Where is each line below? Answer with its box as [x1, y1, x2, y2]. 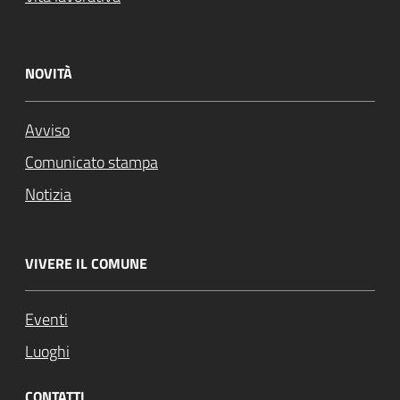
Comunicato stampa [25, 149, 158, 174]
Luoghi [25, 338, 70, 363]
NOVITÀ [25, 62, 72, 85]
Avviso [25, 117, 70, 142]
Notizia [25, 181, 71, 206]
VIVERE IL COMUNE [25, 252, 147, 274]
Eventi [25, 306, 68, 331]
